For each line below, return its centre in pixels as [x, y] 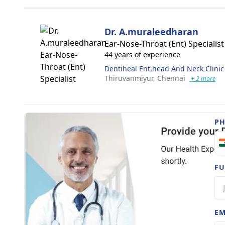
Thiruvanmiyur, [131, 78]
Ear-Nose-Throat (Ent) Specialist [164, 44]
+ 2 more [202, 79]
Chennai [171, 78]
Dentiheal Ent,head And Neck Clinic [164, 69]
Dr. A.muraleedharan [151, 32]
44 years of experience [142, 54]
